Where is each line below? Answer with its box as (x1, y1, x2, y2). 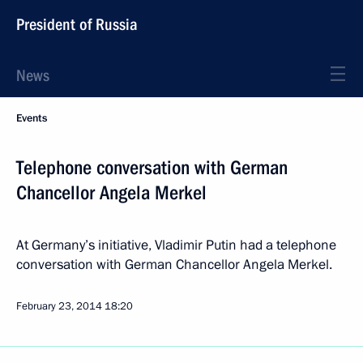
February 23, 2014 (16, 299, 102, 314)
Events (16, 111, 47, 126)
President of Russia (16, 15, 138, 34)
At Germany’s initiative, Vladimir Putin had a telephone (16, 236, 336, 254)
